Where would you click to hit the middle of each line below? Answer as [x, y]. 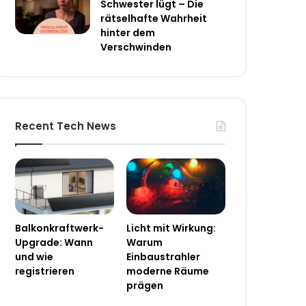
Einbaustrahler [164, 256]
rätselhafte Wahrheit [154, 19]
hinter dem [128, 33]
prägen [145, 285]
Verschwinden [136, 47]
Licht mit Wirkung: [171, 228]
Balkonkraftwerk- [60, 228]
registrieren [45, 271]
